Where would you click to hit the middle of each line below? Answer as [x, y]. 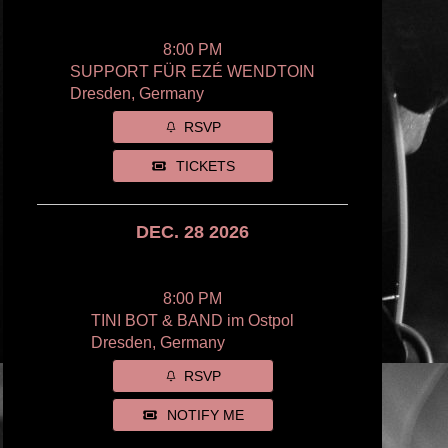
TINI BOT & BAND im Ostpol [193, 321]
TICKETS [206, 166]
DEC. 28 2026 [193, 232]
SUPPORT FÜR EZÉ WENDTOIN [193, 72]
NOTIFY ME [206, 415]
